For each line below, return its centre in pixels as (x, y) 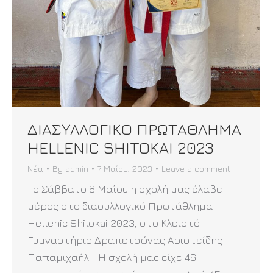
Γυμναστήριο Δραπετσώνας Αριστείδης (125, 240)
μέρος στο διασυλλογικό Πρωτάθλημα (120, 206)
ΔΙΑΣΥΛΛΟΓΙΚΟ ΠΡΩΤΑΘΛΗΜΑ (134, 129)
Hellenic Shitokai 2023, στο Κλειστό (114, 223)
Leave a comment (196, 168)
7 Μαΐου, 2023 (125, 168)
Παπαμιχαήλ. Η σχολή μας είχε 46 (112, 257)
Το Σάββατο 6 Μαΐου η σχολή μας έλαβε (125, 189)
